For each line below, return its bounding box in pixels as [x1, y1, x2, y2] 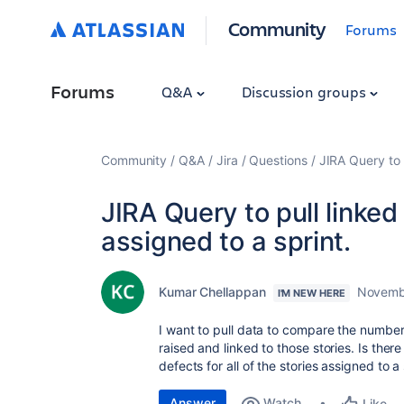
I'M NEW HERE [277, 287, 345, 299]
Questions [249, 152, 308, 168]
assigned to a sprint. [101, 225, 351, 257]
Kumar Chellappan [159, 284, 266, 299]
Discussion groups [241, 82, 370, 101]
